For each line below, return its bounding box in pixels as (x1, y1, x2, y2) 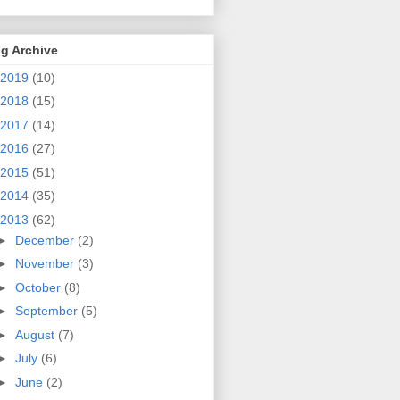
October (14, 279, 64, 295)
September (14, 304, 81, 319)
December (14, 232, 78, 247)
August (14, 327, 58, 342)
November (14, 256, 78, 271)
